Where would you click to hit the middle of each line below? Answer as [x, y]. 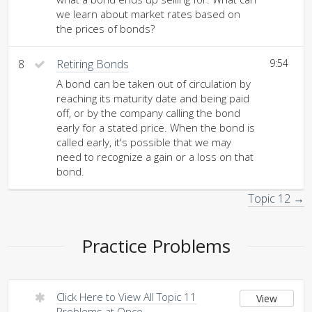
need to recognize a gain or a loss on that [155, 157]
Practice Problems [156, 246]
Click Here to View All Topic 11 [126, 297]
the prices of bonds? [106, 29]
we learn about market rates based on [148, 14]
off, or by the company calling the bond [148, 113]
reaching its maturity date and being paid [153, 98]
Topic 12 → [276, 198]
